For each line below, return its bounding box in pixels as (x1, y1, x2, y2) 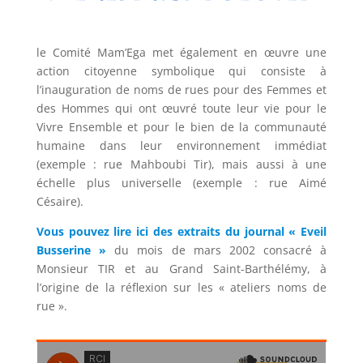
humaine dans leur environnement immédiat (36, 137, 327, 153)
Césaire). (36, 193, 83, 209)
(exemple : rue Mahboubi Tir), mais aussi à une (36, 156, 327, 172)
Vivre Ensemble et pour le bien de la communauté (36, 118, 327, 135)
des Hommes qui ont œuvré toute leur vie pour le (36, 100, 327, 116)
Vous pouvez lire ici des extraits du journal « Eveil (36, 223, 327, 239)
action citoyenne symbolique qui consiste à (36, 62, 327, 79)
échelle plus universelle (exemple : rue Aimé (36, 174, 327, 190)
